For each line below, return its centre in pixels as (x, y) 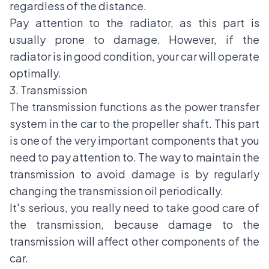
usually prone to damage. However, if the (134, 39)
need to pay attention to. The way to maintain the (134, 157)
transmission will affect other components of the (134, 241)
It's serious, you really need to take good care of (134, 207)
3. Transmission (48, 89)
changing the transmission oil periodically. (116, 190)
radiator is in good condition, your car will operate (134, 56)
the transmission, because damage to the (134, 224)
